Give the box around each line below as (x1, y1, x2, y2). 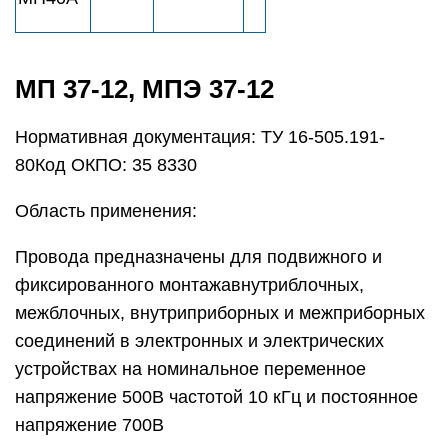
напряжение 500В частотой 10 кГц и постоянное (15, 387, 418, 407)
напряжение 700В (15, 415, 164, 435)
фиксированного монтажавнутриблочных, (15, 275, 364, 295)
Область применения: (15, 201, 197, 221)
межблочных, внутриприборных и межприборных (15, 303, 425, 323)
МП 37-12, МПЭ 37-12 (15, 74, 274, 104)
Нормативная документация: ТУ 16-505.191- (15, 127, 385, 147)
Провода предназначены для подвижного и (15, 247, 382, 267)
